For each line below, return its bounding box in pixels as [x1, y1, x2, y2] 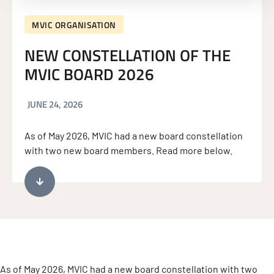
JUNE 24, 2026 [28, 97, 83, 111]
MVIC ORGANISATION [32, 18, 116, 31]
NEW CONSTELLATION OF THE [24, 43, 231, 67]
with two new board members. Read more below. [24, 144, 232, 156]
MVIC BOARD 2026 [24, 62, 154, 86]
